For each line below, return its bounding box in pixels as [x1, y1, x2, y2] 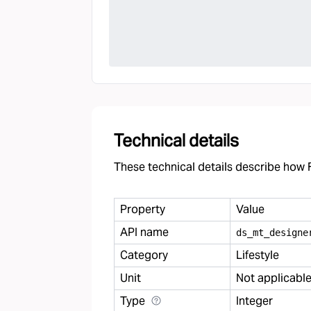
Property [120, 202, 165, 217]
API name [120, 225, 169, 239]
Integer [236, 294, 273, 308]
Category [120, 248, 168, 262]
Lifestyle [236, 248, 279, 262]
